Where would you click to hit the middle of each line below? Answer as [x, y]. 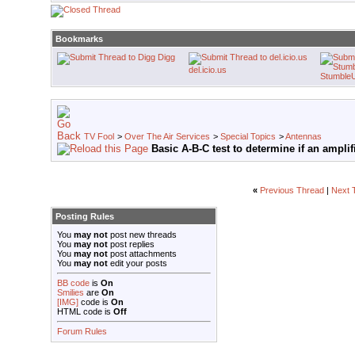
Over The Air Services [167, 137]
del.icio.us [207, 70]
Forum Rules [82, 332]
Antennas [303, 137]
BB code [73, 283]
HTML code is [85, 312]
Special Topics [248, 137]
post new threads [142, 235]
